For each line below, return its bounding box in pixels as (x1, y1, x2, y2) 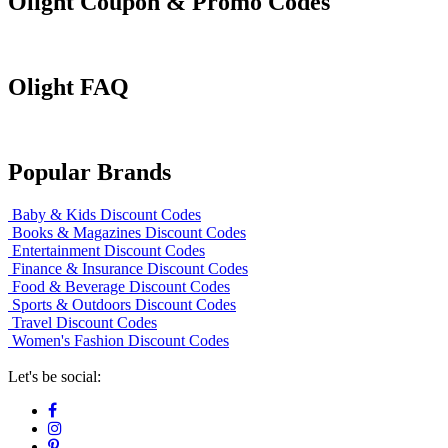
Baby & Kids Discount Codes (8, 205, 201, 223)
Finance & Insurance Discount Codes (8, 259, 248, 277)
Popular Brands (8, 158, 171, 185)
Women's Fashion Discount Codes (8, 331, 229, 349)
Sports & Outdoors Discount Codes (8, 295, 236, 313)
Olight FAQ (8, 74, 129, 101)
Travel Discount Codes (8, 313, 157, 331)
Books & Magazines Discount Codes (8, 223, 246, 241)
